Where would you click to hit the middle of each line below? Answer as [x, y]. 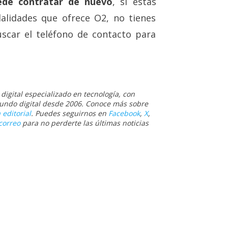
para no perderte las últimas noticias [84, 123]
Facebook [124, 113]
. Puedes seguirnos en [70, 113]
